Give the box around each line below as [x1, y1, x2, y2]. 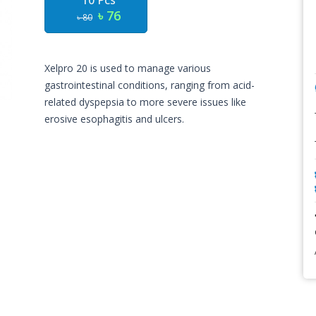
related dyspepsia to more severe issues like [44, 95, 247, 109]
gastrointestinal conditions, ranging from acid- [44, 78, 255, 92]
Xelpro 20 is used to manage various [44, 61, 212, 75]
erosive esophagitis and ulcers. [44, 112, 185, 126]
